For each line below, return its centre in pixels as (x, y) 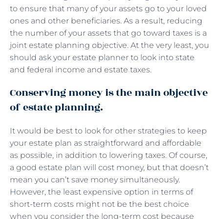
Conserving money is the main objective (109, 92)
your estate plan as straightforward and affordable (106, 143)
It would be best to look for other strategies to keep (108, 131)
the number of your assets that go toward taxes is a (108, 33)
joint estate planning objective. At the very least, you (109, 45)
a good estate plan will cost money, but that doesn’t (109, 167)
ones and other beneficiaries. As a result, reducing (106, 21)
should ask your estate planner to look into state (102, 57)
